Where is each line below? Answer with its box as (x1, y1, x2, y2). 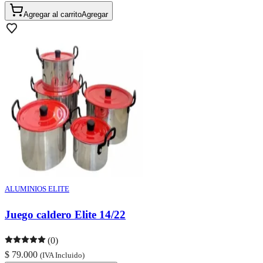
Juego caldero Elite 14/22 (5, 208, 126, 221)
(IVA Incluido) (40, 251, 85, 260)
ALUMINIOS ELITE (5, 184, 69, 194)
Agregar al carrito (23, 10, 82, 19)
